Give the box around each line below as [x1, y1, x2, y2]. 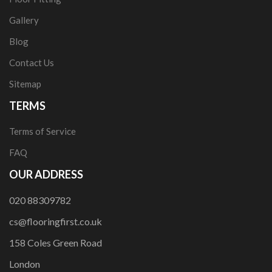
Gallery [9, 15, 39, 25]
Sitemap [9, 78, 41, 89]
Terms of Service [9, 126, 76, 137]
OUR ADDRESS [9, 168, 83, 181]
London [9, 258, 40, 270]
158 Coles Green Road [9, 237, 102, 248]
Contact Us [9, 57, 54, 68]
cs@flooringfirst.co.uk [9, 216, 102, 227]
